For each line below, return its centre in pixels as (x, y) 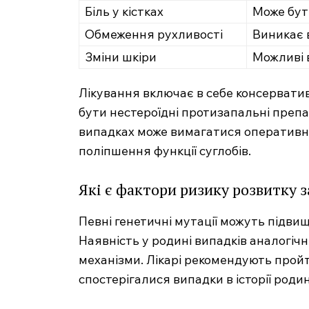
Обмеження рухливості (154, 34)
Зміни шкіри (121, 57)
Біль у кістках (124, 11)
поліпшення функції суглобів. (165, 150)
